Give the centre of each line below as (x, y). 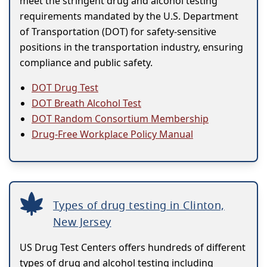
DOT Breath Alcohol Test (86, 103)
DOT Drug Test (65, 88)
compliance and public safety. (86, 63)
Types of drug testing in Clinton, (139, 205)
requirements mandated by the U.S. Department (129, 16)
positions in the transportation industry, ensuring (131, 47)
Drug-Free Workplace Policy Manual (112, 134)
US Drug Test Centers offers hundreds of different (133, 248)
